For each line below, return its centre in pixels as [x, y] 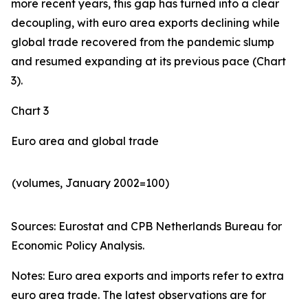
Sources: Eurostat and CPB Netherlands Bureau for [146, 226]
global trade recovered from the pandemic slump [143, 42]
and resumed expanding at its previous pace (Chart [148, 61]
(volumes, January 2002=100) [90, 183]
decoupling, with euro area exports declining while [145, 23]
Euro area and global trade [85, 141]
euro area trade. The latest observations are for [139, 295]
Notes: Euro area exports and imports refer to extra [147, 276]
